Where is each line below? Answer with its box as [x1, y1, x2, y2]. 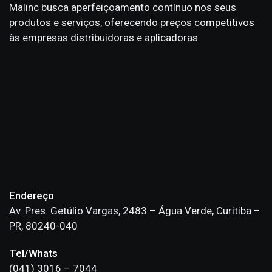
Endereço [9, 189, 54, 202]
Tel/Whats [9, 247, 58, 260]
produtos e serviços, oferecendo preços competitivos [9, 16, 254, 29]
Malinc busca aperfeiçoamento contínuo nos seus [9, 1, 236, 14]
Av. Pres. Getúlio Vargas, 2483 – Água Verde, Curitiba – [9, 205, 260, 217]
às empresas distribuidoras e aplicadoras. [9, 32, 200, 44]
